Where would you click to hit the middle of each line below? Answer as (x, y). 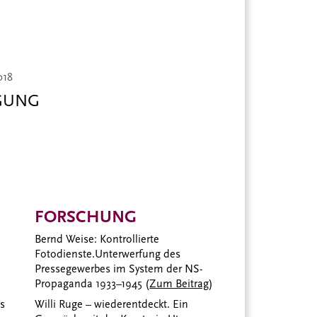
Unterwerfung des (138, 254)
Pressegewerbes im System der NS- (119, 269)
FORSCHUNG (86, 217)
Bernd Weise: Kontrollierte (97, 239)
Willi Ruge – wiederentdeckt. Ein (112, 304)
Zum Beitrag (179, 283)
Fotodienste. (65, 254)
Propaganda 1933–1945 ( (92, 283)
